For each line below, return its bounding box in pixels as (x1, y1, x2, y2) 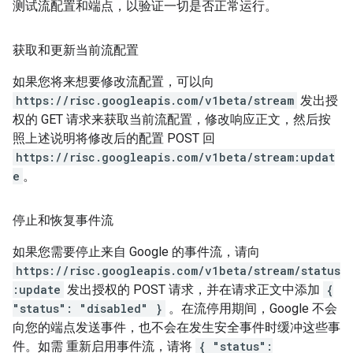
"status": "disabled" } (13, 301, 162, 316)
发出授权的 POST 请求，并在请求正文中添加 (64, 282, 323, 297)
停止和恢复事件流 (13, 213, 113, 228)
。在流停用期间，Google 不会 (165, 301, 337, 316)
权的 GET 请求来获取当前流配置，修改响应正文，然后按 (13, 112, 331, 127)
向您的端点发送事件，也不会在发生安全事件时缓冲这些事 (13, 320, 340, 335)
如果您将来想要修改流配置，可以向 (13, 74, 214, 89)
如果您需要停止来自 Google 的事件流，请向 (13, 244, 260, 259)
